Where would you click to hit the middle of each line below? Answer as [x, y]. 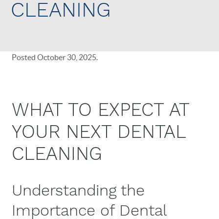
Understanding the [78, 190]
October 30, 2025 [67, 57]
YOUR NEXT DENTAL [99, 131]
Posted [24, 57]
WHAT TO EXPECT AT [100, 109]
